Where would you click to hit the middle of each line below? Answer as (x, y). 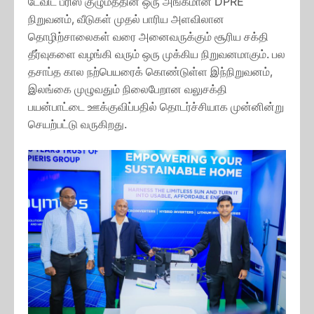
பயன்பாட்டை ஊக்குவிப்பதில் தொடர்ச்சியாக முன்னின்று (156, 106)
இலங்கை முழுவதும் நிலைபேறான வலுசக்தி (128, 89)
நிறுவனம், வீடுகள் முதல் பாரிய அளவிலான (126, 19)
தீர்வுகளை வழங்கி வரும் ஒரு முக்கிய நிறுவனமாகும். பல (157, 54)
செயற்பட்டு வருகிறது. (77, 124)
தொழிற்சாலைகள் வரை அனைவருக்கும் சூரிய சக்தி (148, 36)
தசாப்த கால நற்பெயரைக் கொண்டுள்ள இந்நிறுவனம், (150, 71)
